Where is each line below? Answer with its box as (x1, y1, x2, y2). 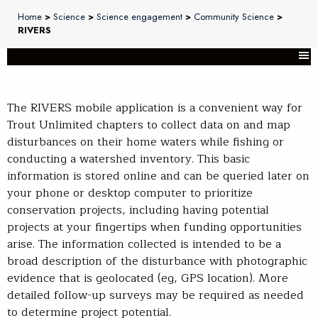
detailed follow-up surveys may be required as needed (7, 286, 304, 305)
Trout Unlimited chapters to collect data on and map (7, 116, 290, 135)
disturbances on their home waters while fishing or (7, 133, 284, 152)
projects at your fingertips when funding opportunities (7, 218, 302, 237)
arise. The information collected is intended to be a (7, 235, 281, 254)
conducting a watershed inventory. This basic (7, 150, 250, 169)
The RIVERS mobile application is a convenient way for (7, 99, 302, 118)
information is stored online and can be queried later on (7, 167, 309, 186)
